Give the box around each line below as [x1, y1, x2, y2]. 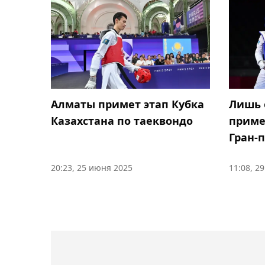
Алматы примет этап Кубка [51, 96, 204, 111]
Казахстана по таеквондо [51, 113, 193, 128]
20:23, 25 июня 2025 [51, 161, 132, 173]
